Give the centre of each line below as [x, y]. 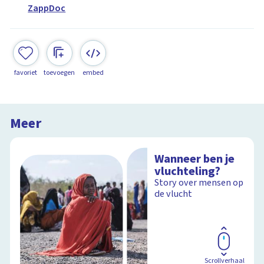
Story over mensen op [199, 183]
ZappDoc [47, 9]
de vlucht [174, 194]
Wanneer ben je [195, 159]
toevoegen [60, 72]
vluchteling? [188, 171]
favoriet [26, 72]
